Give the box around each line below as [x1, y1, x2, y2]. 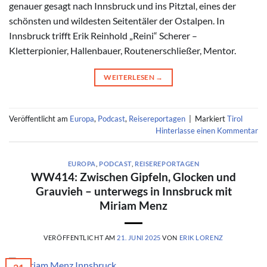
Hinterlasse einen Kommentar [156, 125, 258, 135]
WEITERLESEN [104, 73, 156, 82]
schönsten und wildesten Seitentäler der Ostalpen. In [9, 15, 225, 27]
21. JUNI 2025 [117, 234, 161, 242]
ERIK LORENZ [179, 234, 223, 242]
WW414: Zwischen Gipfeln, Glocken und [31, 170, 236, 184]
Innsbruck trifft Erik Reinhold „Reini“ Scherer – [9, 30, 197, 42]
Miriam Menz [100, 198, 167, 213]
